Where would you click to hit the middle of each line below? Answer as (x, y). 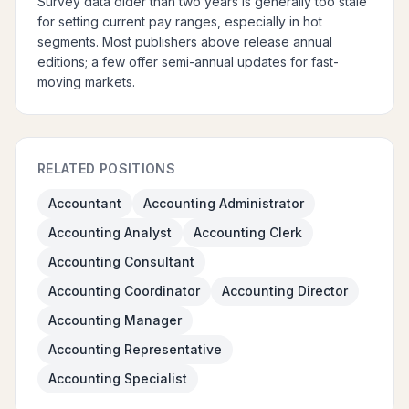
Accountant (85, 203)
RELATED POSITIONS (106, 168)
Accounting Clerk (248, 232)
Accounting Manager (115, 320)
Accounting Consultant (121, 262)
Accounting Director (285, 291)
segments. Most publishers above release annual (185, 42)
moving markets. (86, 82)
